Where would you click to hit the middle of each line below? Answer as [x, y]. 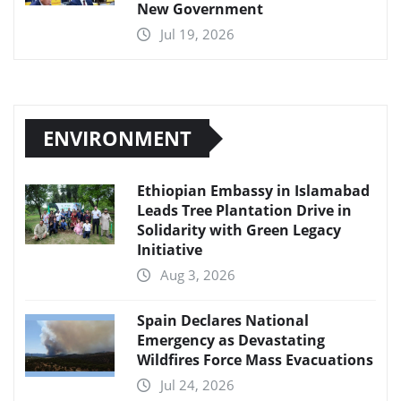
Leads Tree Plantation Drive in [244, 211]
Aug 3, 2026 [198, 275]
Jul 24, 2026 [197, 385]
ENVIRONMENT [117, 138]
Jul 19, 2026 [197, 34]
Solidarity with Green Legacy [239, 230]
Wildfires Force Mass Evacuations [255, 360]
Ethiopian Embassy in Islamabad [253, 191]
